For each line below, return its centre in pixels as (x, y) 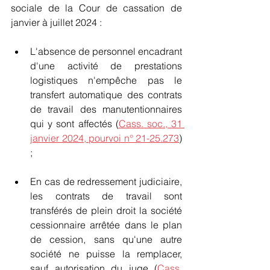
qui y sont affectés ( (74, 124)
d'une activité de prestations (106, 66)
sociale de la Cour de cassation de (96, 8)
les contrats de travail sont (106, 196)
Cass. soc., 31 (150, 124)
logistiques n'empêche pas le (106, 80)
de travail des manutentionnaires (106, 109)
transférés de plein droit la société (106, 210)
